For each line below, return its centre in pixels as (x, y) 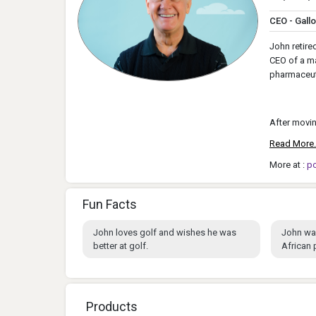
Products (112, 307)
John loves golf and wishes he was (165, 233)
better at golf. (121, 246)
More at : (288, 165)
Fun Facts (110, 205)
